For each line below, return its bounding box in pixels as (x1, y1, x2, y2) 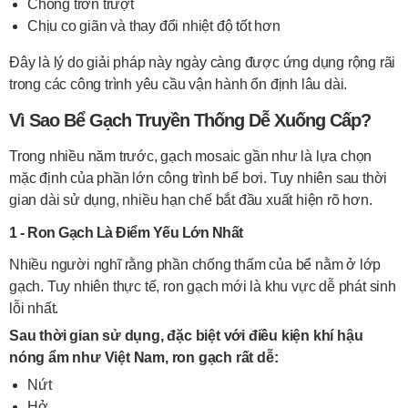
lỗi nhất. (9, 301, 59, 316)
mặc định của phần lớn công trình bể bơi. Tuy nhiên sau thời (9, 170, 388, 186)
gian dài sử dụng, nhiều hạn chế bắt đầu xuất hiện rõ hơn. (9, 192, 372, 208)
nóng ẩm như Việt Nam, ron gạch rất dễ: (9, 350, 279, 365)
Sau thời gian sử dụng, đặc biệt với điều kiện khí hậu (9, 328, 363, 343)
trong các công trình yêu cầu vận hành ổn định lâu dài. (9, 76, 348, 92)
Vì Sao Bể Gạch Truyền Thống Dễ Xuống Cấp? (9, 110, 371, 130)
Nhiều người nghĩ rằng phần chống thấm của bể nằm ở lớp (9, 257, 382, 272)
